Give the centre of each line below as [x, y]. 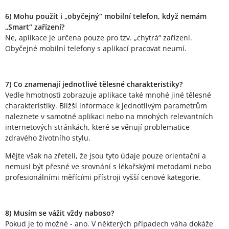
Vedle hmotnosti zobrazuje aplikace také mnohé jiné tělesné [108, 95]
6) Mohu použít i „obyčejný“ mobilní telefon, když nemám [106, 16]
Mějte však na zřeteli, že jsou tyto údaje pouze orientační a [106, 156]
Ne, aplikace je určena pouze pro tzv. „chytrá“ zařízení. [99, 38]
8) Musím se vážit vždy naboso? [60, 213]
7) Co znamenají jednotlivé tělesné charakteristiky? [94, 84]
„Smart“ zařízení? [35, 27]
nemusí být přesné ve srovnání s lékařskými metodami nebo [108, 167]
